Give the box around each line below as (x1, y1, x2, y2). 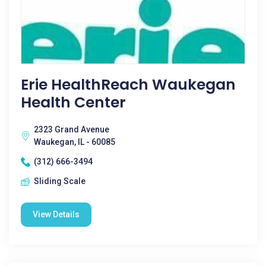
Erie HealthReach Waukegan (21, 74, 236, 95)
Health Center (21, 92, 126, 113)
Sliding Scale (34, 176, 85, 186)
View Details (33, 210, 80, 219)
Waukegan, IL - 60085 (34, 137, 115, 147)
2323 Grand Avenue (34, 125, 109, 134)
